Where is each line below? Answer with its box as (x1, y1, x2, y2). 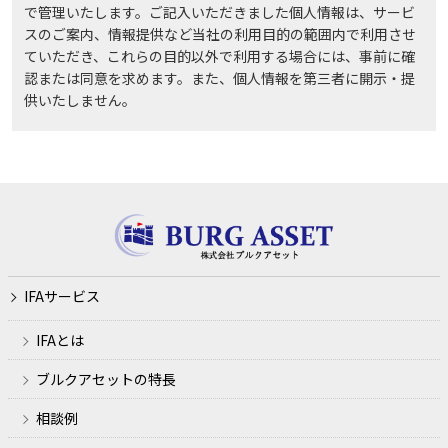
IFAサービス (24, 286, 100, 307)
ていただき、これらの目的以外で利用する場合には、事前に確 (24, 45, 415, 66)
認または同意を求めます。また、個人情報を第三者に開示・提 (24, 67, 415, 88)
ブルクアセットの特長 (36, 369, 176, 390)
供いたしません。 (24, 89, 136, 110)
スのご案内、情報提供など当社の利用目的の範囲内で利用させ (24, 23, 416, 44)
